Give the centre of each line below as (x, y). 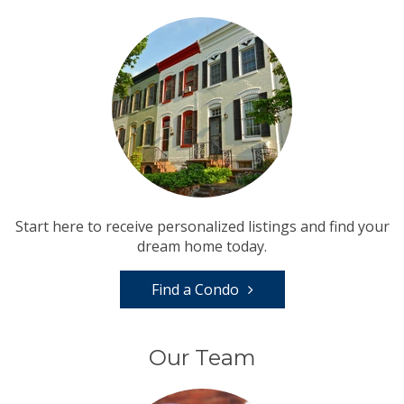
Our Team (202, 357)
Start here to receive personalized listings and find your (202, 226)
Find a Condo (195, 289)
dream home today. (202, 246)
